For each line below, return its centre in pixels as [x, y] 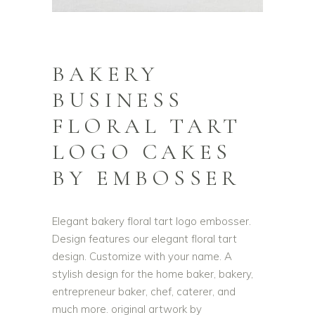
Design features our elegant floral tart [144, 239]
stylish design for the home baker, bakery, [153, 274]
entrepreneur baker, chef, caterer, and [144, 291]
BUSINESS [118, 100]
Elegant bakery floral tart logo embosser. [152, 221]
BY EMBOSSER [146, 178]
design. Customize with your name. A [142, 256]
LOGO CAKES [142, 152]
